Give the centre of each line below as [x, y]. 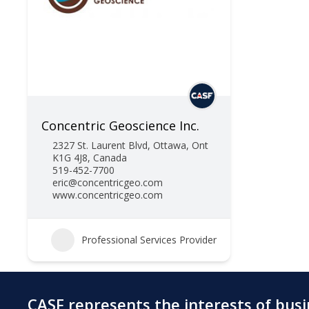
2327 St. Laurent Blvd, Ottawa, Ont [130, 145]
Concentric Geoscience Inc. [120, 126]
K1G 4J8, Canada [90, 158]
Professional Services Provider [149, 240]
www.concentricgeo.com [108, 195]
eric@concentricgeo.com [108, 182]
